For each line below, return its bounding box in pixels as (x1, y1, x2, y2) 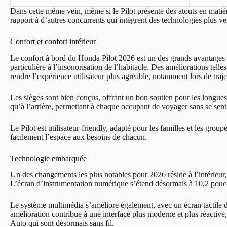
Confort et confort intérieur (10, 36, 96, 46)
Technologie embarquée (10, 154, 87, 163)
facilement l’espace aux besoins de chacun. (10, 132, 147, 141)
